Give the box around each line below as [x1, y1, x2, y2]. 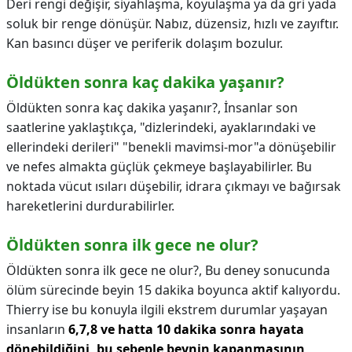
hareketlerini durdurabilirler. [6, 197, 174, 214]
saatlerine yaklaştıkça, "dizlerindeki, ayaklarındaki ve [6, 119, 316, 136]
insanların [6, 321, 68, 338]
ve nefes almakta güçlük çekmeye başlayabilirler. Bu [6, 158, 312, 175]
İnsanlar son [224, 99, 298, 116]
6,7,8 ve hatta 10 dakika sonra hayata [68, 321, 304, 338]
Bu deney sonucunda [205, 262, 330, 279]
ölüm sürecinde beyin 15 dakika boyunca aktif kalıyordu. [6, 281, 340, 299]
